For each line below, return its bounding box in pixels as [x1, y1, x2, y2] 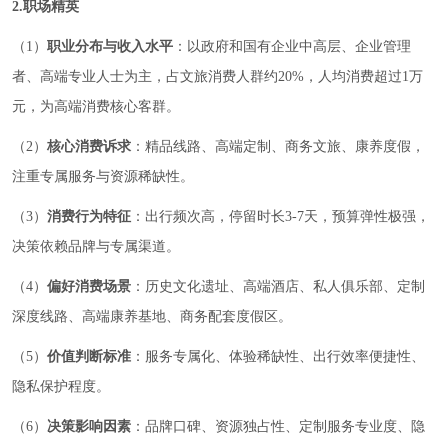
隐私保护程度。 [12, 379, 110, 395]
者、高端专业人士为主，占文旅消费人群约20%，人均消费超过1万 [12, 69, 423, 85]
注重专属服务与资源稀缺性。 [12, 169, 194, 185]
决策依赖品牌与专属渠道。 [12, 239, 180, 255]
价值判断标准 [47, 349, 131, 365]
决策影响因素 [47, 419, 131, 435]
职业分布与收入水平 [47, 39, 173, 55]
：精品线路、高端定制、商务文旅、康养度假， [131, 139, 425, 155]
